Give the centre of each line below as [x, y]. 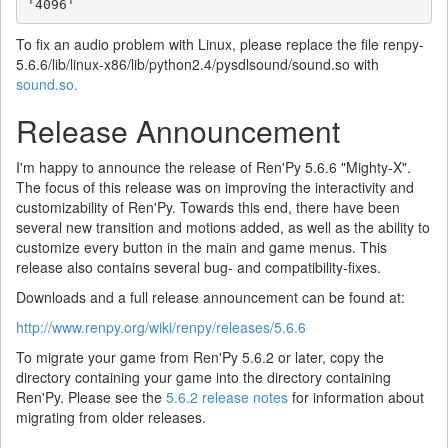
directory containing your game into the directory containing [203, 377]
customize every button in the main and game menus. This [201, 247]
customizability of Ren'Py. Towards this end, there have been [208, 207]
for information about [356, 397]
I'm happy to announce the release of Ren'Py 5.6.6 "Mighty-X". [213, 167]
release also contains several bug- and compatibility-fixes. [198, 267]
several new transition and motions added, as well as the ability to [223, 227]
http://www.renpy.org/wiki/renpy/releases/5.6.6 [161, 327]
